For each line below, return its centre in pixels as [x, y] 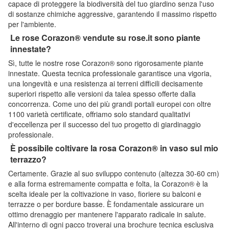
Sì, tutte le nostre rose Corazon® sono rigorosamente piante [106, 63]
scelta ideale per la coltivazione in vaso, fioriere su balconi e [105, 193]
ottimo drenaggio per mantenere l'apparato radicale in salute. [107, 214]
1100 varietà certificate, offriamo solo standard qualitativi [99, 114]
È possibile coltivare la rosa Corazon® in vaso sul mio [114, 148]
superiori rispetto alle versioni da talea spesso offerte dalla [102, 93]
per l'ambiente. [32, 24]
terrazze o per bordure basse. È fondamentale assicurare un [106, 204]
